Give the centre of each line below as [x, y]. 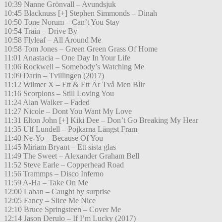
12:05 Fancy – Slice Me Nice [50, 201]
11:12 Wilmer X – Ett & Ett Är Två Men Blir [74, 85]
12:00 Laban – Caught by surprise [57, 192]
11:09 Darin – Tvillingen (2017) [54, 76]
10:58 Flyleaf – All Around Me [53, 40]
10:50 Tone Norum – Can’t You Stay [62, 22]
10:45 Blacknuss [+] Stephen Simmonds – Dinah [81, 13]
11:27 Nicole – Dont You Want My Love [68, 111]
